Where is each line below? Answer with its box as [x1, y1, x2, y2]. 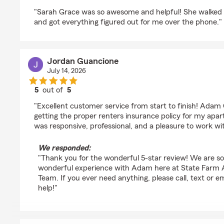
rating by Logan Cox [52, 1, 121, 9]
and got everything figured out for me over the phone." [34, 18, 222, 26]
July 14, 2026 [46, 67, 86, 74]
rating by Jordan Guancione [52, 95, 148, 103]
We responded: [38, 144, 90, 152]
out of [40, 86, 67, 94]
